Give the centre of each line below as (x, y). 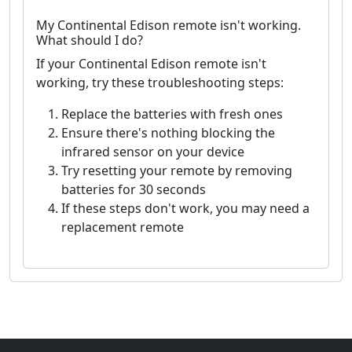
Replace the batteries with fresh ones (172, 114)
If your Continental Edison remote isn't (151, 64)
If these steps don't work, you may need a (185, 209)
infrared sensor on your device (153, 152)
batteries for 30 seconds (134, 190)
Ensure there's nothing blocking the (168, 133)
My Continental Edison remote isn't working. (169, 26)
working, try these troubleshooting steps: (160, 83)
